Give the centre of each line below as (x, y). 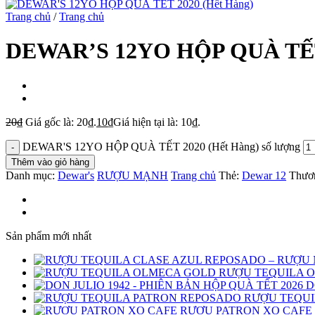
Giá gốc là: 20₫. (61, 122)
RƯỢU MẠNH (133, 175)
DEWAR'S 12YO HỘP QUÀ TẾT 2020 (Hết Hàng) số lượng (161, 146)
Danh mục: (32, 175)
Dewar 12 (264, 175)
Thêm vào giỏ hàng (50, 162)
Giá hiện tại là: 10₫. (157, 122)
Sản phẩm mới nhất (49, 236)
